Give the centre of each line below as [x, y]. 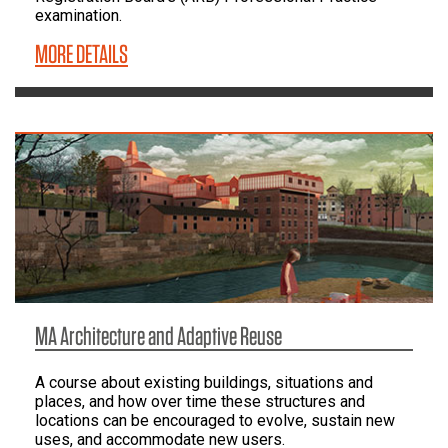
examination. [78, 15]
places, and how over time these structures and [200, 401]
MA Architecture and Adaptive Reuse [158, 335]
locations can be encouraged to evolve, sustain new [215, 420]
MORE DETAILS [81, 53]
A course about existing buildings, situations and [204, 382]
